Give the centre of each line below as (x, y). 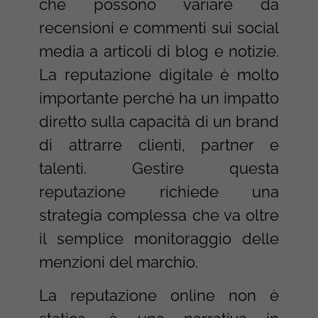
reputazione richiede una (159, 191)
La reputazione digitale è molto (159, 74)
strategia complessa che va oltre (159, 215)
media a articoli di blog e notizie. (159, 51)
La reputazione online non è (159, 296)
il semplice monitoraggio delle (159, 238)
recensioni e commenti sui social (159, 27)
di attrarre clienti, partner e (159, 144)
